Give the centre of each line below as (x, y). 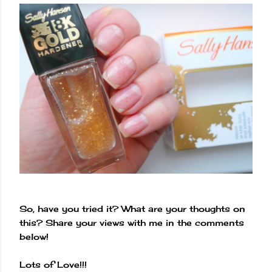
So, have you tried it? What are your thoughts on (132, 209)
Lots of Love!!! (53, 265)
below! (34, 237)
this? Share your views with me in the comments (132, 223)
